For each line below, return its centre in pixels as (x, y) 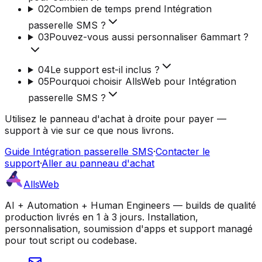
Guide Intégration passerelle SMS (79, 151)
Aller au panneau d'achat (98, 163)
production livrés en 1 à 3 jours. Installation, (101, 217)
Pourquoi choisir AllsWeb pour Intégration (142, 81)
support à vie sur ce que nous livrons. (89, 130)
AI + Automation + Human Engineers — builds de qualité (130, 205)
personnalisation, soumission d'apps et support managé (129, 228)
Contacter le (183, 151)
